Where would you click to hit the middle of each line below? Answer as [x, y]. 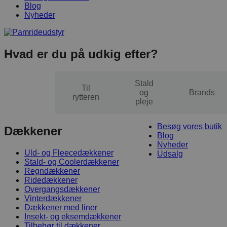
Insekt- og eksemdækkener [73, 217]
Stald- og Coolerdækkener [72, 162]
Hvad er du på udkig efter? [81, 54]
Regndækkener [52, 171]
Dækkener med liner [61, 208]
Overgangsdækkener [62, 190]
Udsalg [170, 154]
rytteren [86, 97]
